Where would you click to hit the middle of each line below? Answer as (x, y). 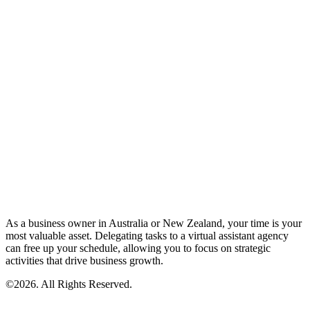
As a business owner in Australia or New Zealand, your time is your (154, 223)
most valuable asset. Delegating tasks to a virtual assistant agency (147, 235)
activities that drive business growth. (84, 260)
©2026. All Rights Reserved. (69, 284)
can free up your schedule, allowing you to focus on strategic (138, 248)
